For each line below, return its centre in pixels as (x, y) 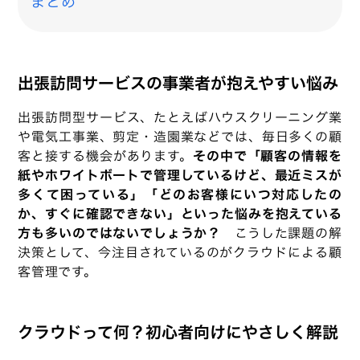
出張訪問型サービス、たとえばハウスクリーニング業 (180, 118)
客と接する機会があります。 (106, 156)
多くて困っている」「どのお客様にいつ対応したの (180, 195)
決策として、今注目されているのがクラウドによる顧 (180, 253)
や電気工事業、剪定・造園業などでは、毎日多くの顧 (180, 137)
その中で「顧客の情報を (268, 156)
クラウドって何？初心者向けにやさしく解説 (178, 332)
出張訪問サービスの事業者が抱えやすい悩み (178, 83)
